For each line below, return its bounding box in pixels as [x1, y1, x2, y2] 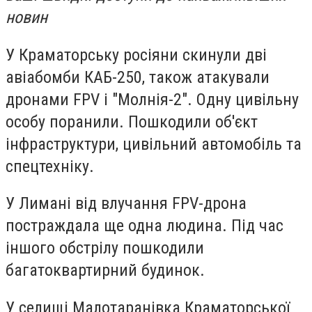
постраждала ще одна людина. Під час [6, 216, 283, 236]
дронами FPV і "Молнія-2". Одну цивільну [6, 89, 299, 109]
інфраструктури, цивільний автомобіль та [6, 134, 302, 154]
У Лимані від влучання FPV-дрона [6, 194, 247, 214]
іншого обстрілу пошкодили [6, 238, 204, 258]
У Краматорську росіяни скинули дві [6, 45, 267, 65]
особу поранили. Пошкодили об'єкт [6, 111, 258, 132]
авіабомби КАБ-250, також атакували [6, 67, 270, 87]
